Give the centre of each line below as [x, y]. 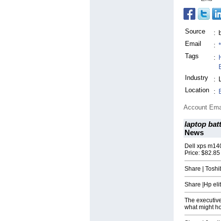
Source [195, 32]
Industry [197, 78]
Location [197, 90]
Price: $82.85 [202, 153]
